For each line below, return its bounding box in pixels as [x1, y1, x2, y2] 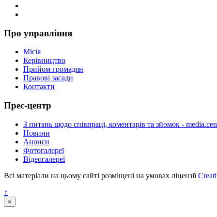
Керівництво [23, 56, 65, 65]
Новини [23, 128, 50, 137]
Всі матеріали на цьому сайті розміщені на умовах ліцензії [4, 171, 198, 180]
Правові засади [23, 74, 73, 82]
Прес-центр [4, 100, 51, 111]
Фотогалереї [23, 146, 64, 155]
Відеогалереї [23, 155, 65, 163]
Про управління [4, 28, 72, 38]
